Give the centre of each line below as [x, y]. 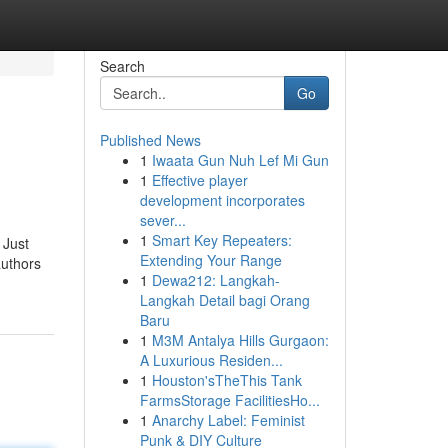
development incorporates [222, 200]
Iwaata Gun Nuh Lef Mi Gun [240, 160]
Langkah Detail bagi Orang [224, 300]
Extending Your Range [210, 260]
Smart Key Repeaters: [221, 240]
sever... [162, 220]
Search [122, 66]
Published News [150, 140]
